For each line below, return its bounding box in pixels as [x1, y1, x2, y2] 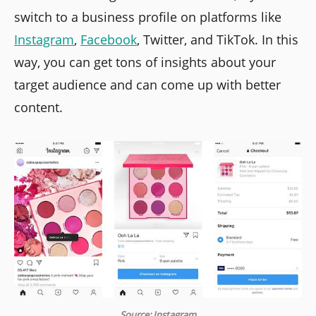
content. [14, 99, 63, 116]
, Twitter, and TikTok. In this [137, 31, 298, 49]
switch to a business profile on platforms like [14, 8, 281, 26]
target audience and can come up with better [14, 76, 281, 94]
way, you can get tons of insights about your [14, 54, 276, 71]
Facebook [80, 31, 137, 49]
